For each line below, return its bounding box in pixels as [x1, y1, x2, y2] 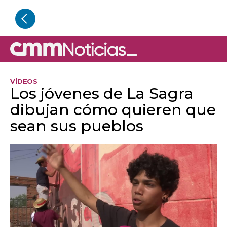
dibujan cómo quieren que [10, 100, 216, 119]
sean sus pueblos [10, 116, 143, 135]
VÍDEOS [10, 77, 38, 85]
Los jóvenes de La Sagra [10, 84, 194, 103]
